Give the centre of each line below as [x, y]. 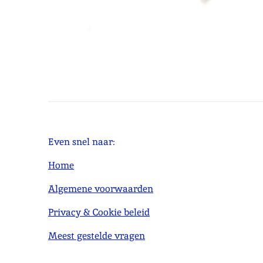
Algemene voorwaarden [101, 188]
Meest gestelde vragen [97, 235]
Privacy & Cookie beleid [99, 212]
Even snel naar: [82, 141]
